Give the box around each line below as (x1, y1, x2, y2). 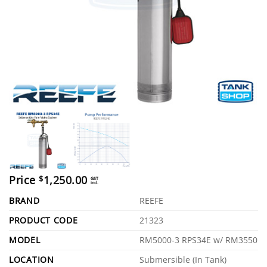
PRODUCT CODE (9, 214, 78, 226)
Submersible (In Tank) (139, 253, 227, 265)
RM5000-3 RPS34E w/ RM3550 (139, 234, 258, 246)
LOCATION (9, 253, 54, 265)
